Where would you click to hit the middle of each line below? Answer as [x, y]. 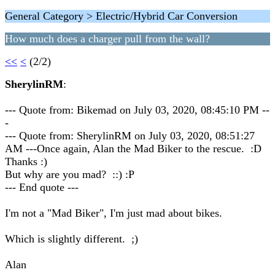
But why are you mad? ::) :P [70, 174]
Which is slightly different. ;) [72, 239]
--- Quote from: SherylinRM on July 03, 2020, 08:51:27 [130, 136]
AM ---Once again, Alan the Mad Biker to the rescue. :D [133, 149]
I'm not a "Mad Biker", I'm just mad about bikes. [114, 213]
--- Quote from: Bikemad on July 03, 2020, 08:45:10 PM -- [137, 110]
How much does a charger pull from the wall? [107, 39]
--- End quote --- [42, 187]
